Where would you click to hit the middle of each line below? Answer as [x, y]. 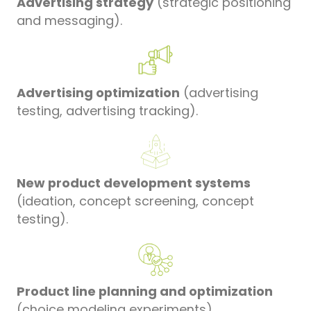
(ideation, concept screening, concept [135, 201]
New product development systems [134, 183]
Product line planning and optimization [145, 291]
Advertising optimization [98, 92]
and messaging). [69, 20]
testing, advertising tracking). [107, 110]
